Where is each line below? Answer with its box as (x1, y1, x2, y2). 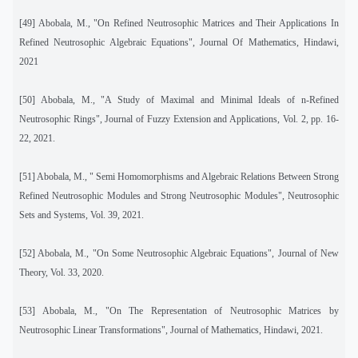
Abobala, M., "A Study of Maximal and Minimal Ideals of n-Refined (40, 93, 340, 105)
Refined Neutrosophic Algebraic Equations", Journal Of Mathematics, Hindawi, (19, 36, 339, 48)
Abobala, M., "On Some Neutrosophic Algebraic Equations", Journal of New (38, 247, 340, 259)
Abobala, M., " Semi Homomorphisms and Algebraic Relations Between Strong (37, 170, 339, 182)
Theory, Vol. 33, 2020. (19, 266, 104, 278)
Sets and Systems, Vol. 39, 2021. (19, 209, 144, 221)
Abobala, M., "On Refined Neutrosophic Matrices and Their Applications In (38, 17, 340, 29)
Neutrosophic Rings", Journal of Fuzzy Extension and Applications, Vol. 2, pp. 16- (19, 113, 339, 125)
